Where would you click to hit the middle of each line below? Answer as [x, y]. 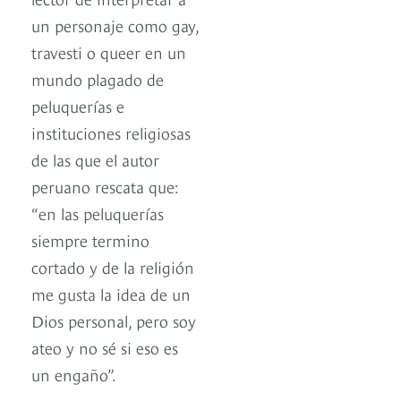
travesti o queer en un [109, 52]
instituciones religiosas [111, 132]
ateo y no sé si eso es [105, 347]
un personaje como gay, [115, 25]
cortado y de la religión [113, 267]
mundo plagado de [98, 79]
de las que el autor [95, 159]
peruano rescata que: [105, 186]
